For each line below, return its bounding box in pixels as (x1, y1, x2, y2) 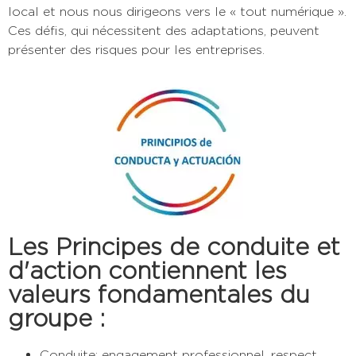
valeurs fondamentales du (8, 280, 310, 309)
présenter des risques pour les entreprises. (8, 42, 265, 58)
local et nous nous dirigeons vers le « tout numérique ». (8, 4, 346, 20)
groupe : (8, 304, 105, 333)
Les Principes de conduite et (8, 232, 340, 261)
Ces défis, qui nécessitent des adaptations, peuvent (8, 23, 319, 39)
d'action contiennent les (8, 256, 287, 285)
